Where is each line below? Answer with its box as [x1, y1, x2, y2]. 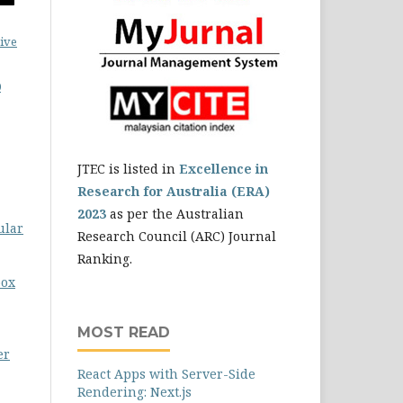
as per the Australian [106, 205, 244, 222]
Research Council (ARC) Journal [77, 228, 276, 245]
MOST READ [77, 324, 170, 341]
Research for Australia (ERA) [77, 183, 270, 200]
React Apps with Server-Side [77, 365, 255, 382]
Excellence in [179, 160, 268, 177]
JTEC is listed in [77, 160, 179, 177]
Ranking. [77, 250, 132, 267]
